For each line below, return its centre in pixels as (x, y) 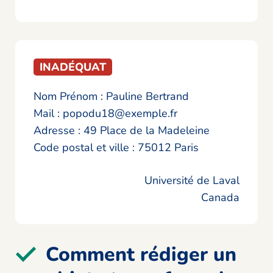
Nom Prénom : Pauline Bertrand (111, 97)
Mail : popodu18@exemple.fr (105, 114)
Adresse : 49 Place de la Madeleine (122, 131)
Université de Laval (192, 181)
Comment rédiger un (141, 255)
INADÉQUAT (73, 67)
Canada (220, 198)
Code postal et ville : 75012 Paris (116, 148)
